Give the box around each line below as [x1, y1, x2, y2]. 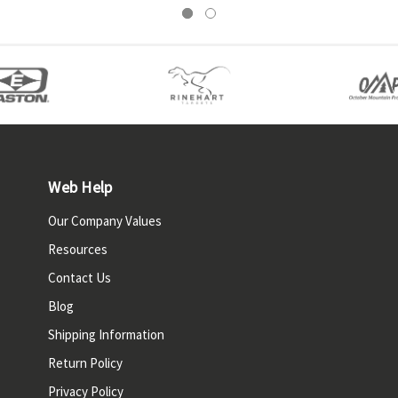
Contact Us [48, 269, 112, 286]
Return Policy [48, 354, 123, 371]
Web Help [48, 177, 113, 197]
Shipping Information [48, 326, 165, 343]
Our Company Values [48, 212, 163, 229]
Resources [48, 241, 108, 258]
